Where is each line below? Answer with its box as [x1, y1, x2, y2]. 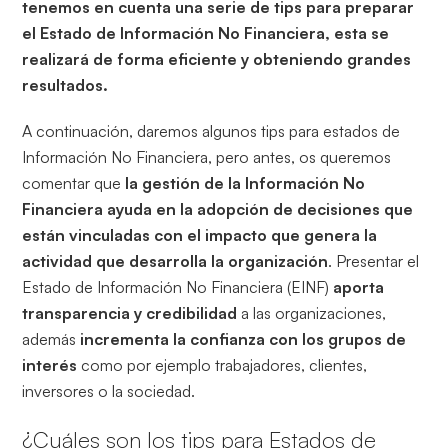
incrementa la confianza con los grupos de [80, 329, 407, 350]
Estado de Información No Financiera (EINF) [22, 277, 334, 298]
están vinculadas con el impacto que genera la [22, 225, 378, 246]
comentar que [22, 173, 126, 194]
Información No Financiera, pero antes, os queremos [22, 147, 392, 168]
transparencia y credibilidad [22, 303, 238, 324]
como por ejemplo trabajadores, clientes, [77, 355, 368, 376]
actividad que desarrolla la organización [22, 251, 329, 272]
